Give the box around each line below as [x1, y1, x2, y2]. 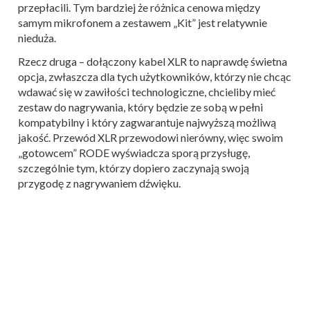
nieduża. [18, 30, 56, 44]
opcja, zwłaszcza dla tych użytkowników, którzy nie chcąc [18, 69, 291, 83]
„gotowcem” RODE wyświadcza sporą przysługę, [18, 145, 250, 159]
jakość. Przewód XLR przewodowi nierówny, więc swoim [18, 130, 283, 144]
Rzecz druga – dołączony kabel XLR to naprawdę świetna [18, 54, 287, 68]
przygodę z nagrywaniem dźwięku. [18, 176, 181, 190]
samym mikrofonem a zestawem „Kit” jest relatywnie [18, 15, 267, 29]
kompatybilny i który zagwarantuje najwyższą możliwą [18, 115, 276, 129]
